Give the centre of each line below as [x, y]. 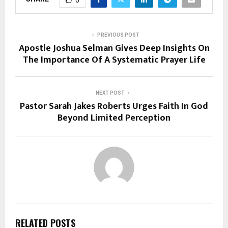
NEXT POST [110, 93]
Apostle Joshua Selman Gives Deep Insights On [114, 48]
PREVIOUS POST [118, 35]
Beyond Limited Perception [114, 118]
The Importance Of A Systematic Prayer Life [114, 60]
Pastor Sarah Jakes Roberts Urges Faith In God [114, 106]
